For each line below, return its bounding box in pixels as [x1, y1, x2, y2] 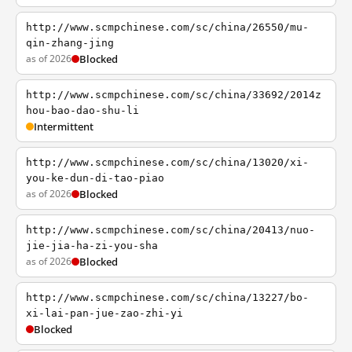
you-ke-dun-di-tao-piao [26, 172, 164, 184]
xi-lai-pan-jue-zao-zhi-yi [26, 307, 183, 319]
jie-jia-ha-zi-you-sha [26, 240, 158, 251]
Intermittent [34, 119, 93, 134]
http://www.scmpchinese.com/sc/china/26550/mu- [26, 21, 309, 33]
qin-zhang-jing [26, 37, 114, 49]
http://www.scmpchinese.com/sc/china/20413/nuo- [26, 224, 315, 236]
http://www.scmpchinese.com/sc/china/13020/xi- [26, 156, 309, 168]
